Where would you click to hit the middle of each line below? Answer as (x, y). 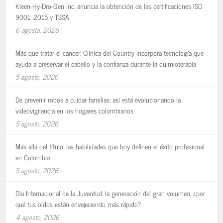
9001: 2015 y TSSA (43, 16)
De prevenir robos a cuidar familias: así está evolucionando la (98, 99)
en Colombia (33, 157)
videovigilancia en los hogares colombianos (75, 110)
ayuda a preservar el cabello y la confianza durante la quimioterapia (106, 63)
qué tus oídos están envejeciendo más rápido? (78, 204)
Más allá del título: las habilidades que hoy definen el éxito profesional (110, 146)
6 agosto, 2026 (37, 29)
